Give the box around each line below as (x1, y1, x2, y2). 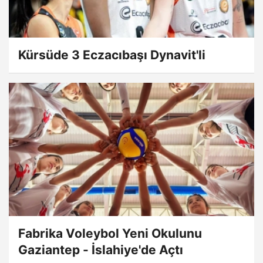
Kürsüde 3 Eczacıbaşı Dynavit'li (18, 48, 205, 63)
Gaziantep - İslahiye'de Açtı (18, 242, 183, 257)
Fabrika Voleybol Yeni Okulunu (18, 225, 202, 241)
